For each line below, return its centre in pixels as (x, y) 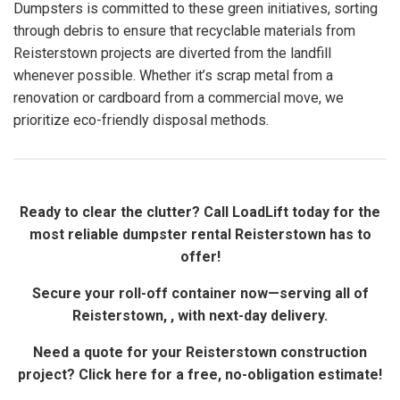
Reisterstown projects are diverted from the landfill (172, 54)
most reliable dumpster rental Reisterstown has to (200, 235)
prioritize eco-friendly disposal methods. (141, 121)
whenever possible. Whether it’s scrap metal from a (173, 76)
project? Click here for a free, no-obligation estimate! (200, 375)
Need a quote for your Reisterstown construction (200, 353)
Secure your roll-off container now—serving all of (200, 294)
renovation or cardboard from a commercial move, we (179, 98)
